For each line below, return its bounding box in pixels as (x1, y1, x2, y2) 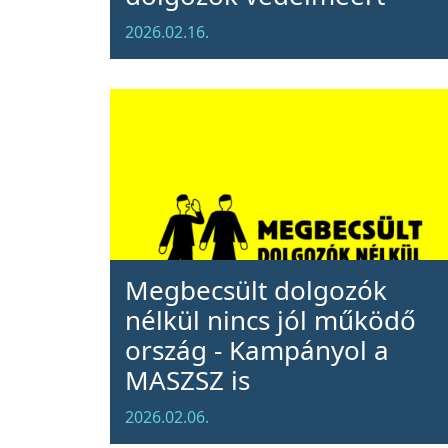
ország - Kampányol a (124, 332, 389, 368)
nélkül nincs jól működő (124, 302, 416, 338)
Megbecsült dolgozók (124, 272, 387, 308)
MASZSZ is (124, 362, 250, 398)
